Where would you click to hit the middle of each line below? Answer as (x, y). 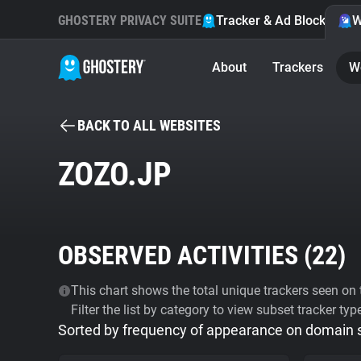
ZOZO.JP (115, 174)
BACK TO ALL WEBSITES (149, 125)
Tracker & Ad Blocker (277, 21)
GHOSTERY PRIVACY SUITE (130, 21)
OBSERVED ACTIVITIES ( (185, 255)
